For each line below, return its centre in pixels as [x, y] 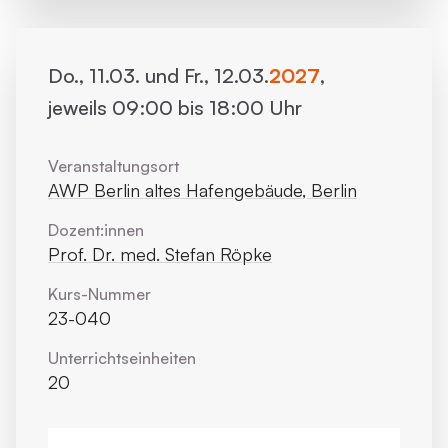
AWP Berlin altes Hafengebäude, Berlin [202, 190]
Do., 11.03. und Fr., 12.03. [158, 75]
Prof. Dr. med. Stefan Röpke [160, 254]
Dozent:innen [96, 230]
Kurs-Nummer [99, 294]
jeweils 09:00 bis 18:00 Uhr [175, 107]
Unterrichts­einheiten [122, 358]
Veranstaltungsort [113, 166]
